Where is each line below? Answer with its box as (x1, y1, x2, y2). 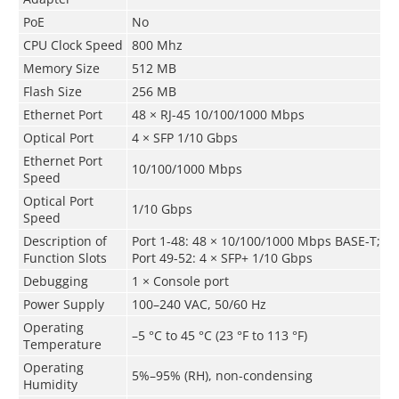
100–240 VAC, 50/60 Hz (131, 295, 266, 313)
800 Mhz (131, 36, 183, 53)
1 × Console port (131, 272, 229, 289)
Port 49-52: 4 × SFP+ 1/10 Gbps (131, 248, 313, 266)
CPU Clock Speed (22, 36, 123, 53)
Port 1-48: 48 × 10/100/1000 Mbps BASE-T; (131, 232, 380, 249)
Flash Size (22, 82, 82, 100)
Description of (22, 232, 107, 249)
